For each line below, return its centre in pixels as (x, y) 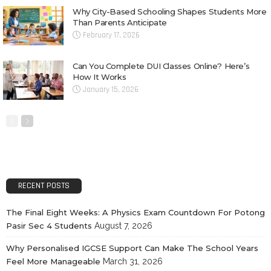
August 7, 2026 (123, 226)
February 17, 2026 (111, 35)
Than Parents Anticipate (120, 22)
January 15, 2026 (111, 90)
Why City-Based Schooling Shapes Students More (170, 11)
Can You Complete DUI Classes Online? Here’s (161, 66)
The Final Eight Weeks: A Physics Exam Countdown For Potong (135, 212)
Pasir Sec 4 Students (49, 226)
